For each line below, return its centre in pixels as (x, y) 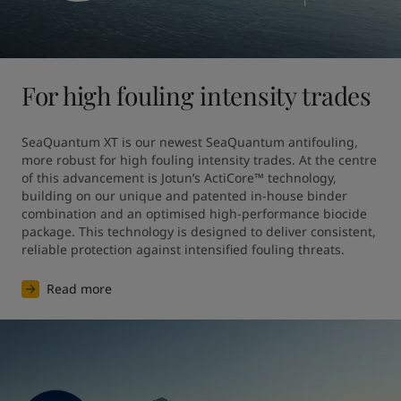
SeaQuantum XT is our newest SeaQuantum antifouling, (190, 142)
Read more (79, 289)
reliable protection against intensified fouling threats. (183, 249)
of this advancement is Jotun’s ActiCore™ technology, (179, 178)
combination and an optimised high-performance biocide (194, 213)
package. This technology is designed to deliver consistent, (199, 231)
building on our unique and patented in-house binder (184, 196)
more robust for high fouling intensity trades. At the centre (199, 160)
